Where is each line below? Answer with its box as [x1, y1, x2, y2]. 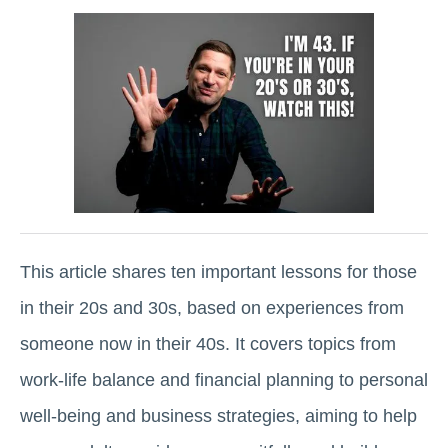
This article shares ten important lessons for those [20, 262, 417, 282]
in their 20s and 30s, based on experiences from [20, 298, 404, 318]
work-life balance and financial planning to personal [20, 370, 428, 390]
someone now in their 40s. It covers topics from [20, 334, 396, 354]
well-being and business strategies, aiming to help [20, 406, 417, 426]
